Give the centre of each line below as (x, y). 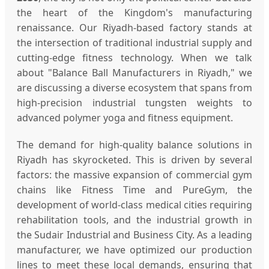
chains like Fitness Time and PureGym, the (134, 189)
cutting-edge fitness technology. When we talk (134, 57)
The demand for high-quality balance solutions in (134, 144)
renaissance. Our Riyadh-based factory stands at (134, 27)
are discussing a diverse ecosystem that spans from (134, 87)
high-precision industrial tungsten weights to (134, 102)
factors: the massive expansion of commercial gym (134, 174)
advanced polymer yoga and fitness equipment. (125, 117)
